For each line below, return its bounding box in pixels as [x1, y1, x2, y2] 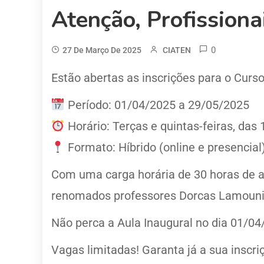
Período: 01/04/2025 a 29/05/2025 [64, 98, 249, 112]
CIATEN [163, 45, 191, 55]
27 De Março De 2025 [62, 45, 141, 55]
